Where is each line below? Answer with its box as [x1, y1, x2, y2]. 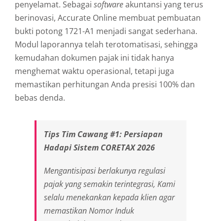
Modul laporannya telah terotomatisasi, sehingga [15, 39, 198, 50]
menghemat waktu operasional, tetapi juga [15, 66, 174, 77]
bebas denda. [15, 92, 65, 104]
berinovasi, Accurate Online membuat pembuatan [15, 12, 201, 24]
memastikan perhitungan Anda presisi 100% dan [15, 79, 195, 90]
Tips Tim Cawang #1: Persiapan [44, 129, 163, 140]
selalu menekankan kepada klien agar [44, 192, 175, 203]
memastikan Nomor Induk [44, 205, 134, 217]
